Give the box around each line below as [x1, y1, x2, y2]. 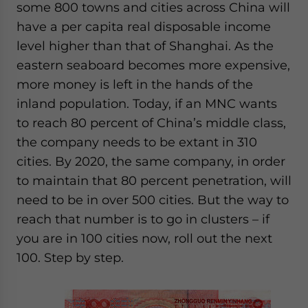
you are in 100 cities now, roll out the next [16, 231, 272, 245]
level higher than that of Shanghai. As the [16, 38, 274, 53]
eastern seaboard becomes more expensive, [16, 58, 290, 72]
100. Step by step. [16, 250, 124, 265]
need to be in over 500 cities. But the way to [16, 192, 289, 207]
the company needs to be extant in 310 [16, 135, 257, 149]
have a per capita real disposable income [16, 19, 271, 34]
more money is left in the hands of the [16, 77, 253, 91]
